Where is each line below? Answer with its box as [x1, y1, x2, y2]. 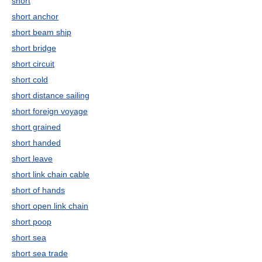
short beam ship [12, 27, 71, 37]
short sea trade [12, 249, 68, 258]
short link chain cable [12, 170, 89, 179]
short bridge [12, 43, 56, 53]
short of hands [12, 185, 65, 195]
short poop [12, 217, 51, 226]
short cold [12, 75, 48, 84]
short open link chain [12, 201, 88, 211]
